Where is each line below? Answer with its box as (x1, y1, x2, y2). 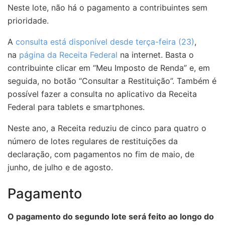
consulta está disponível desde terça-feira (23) (16, 36, 194, 47)
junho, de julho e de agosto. (8, 162, 113, 172)
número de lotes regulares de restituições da (8, 136, 178, 146)
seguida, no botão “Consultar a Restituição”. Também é (8, 75, 216, 86)
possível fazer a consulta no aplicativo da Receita (8, 88, 197, 99)
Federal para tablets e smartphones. (8, 101, 145, 112)
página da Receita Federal (19, 49, 118, 60)
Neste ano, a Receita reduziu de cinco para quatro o (8, 123, 206, 133)
